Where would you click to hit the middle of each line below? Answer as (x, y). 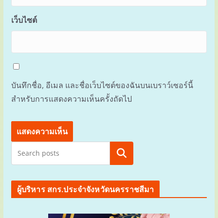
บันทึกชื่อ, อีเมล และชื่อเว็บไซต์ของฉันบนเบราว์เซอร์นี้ (102, 85)
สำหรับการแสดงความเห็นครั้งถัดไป (71, 99)
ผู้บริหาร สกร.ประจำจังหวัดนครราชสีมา (85, 189)
